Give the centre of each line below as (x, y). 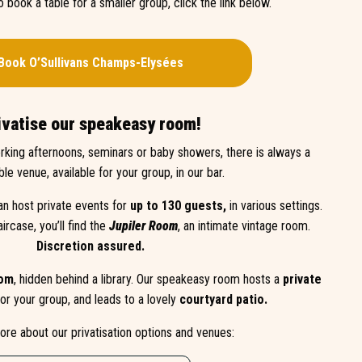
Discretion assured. (90, 246)
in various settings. (274, 206)
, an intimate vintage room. (244, 226)
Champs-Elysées (138, 63)
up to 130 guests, (178, 206)
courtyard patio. (223, 300)
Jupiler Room (143, 226)
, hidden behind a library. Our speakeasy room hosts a (148, 280)
